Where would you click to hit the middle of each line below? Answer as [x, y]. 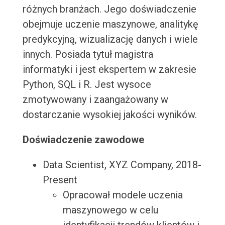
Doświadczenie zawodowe [83, 140]
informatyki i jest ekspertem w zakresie [109, 70]
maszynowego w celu [110, 210]
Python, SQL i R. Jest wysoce [87, 85]
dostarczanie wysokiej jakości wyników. [109, 115]
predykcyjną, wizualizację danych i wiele [110, 39]
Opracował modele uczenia [123, 195]
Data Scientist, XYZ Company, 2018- [122, 165]
